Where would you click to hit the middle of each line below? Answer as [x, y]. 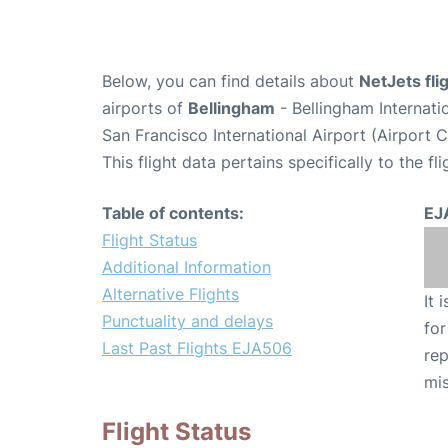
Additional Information [186, 267]
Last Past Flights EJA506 [197, 348]
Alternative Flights [170, 294]
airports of [145, 108]
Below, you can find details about [230, 81]
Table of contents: [173, 213]
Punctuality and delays [187, 321]
